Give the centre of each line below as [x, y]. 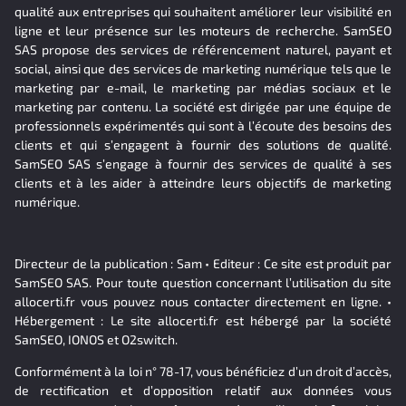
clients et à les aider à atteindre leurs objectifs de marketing [203, 183]
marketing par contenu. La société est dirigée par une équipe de [203, 107]
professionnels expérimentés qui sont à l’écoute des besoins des [203, 126]
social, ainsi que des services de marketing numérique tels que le [203, 69]
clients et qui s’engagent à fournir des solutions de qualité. [203, 145]
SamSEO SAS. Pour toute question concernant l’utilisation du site [203, 282]
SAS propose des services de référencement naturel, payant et [203, 50]
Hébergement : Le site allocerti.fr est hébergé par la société [203, 320]
